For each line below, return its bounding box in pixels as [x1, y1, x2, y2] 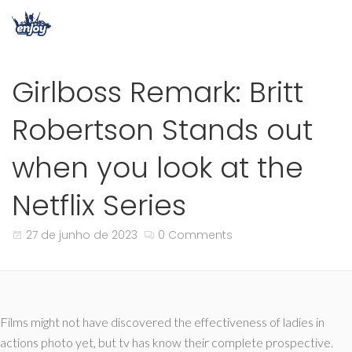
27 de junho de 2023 [26, 227, 137, 243]
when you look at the [12, 148, 303, 188]
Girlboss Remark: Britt [12, 72, 303, 112]
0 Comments [158, 227, 233, 243]
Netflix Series [12, 185, 186, 225]
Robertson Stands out [12, 110, 313, 150]
